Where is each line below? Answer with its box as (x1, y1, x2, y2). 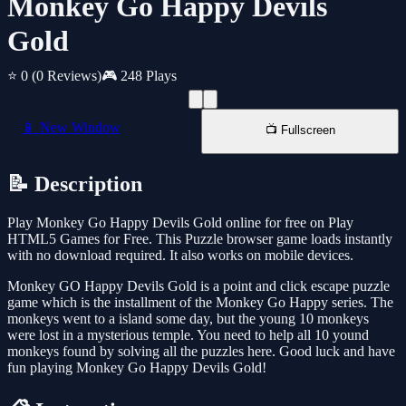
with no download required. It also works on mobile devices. (7, 247, 353, 264)
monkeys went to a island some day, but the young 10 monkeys (7, 311, 369, 327)
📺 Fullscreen (265, 123, 335, 138)
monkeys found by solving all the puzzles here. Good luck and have (7, 343, 395, 360)
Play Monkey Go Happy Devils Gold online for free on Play (7, 215, 353, 231)
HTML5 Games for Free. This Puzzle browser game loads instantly (7, 231, 392, 247)
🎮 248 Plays (101, 68, 177, 84)
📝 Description (7, 172, 142, 197)
